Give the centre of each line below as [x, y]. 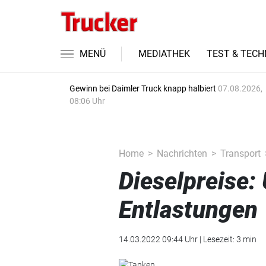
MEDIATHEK [164, 54]
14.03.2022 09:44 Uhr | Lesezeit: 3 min [187, 239]
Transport [240, 153]
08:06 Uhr [87, 101]
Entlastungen [188, 210]
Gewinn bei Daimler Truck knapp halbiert [144, 88]
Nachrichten [182, 153]
